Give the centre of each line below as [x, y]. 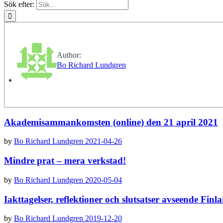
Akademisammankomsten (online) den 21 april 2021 [111, 122]
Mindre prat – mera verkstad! [65, 161]
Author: [69, 55]
